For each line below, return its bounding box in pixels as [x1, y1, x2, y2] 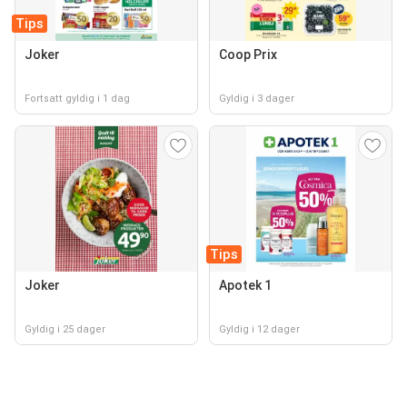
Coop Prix [219, 47, 277, 62]
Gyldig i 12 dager [219, 323, 300, 335]
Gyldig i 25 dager [25, 323, 105, 335]
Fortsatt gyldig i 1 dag [25, 93, 130, 104]
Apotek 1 [219, 278, 272, 293]
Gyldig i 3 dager [219, 93, 294, 104]
